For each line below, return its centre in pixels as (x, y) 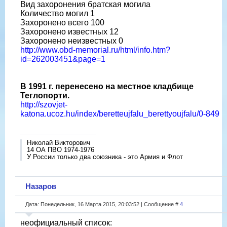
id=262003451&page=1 (63, 59)
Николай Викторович (59, 142)
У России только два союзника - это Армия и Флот (105, 157)
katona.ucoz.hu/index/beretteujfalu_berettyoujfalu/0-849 (120, 113)
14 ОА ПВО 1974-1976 (61, 149)
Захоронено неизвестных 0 (72, 41)
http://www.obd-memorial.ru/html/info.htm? (95, 50)
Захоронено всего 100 (62, 22)
